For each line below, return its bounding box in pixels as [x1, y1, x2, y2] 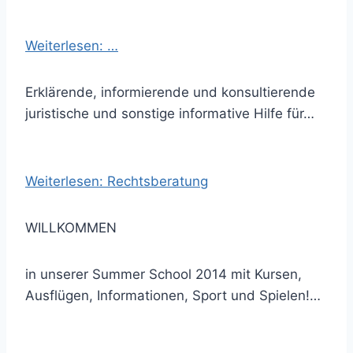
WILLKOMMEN [25, 220, 117, 236]
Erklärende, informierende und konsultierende [25, 84, 315, 100]
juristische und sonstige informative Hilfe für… [25, 106, 314, 121]
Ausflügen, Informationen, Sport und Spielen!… [25, 288, 321, 303]
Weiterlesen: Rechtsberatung [25, 173, 208, 189]
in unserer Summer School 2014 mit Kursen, [25, 266, 302, 282]
